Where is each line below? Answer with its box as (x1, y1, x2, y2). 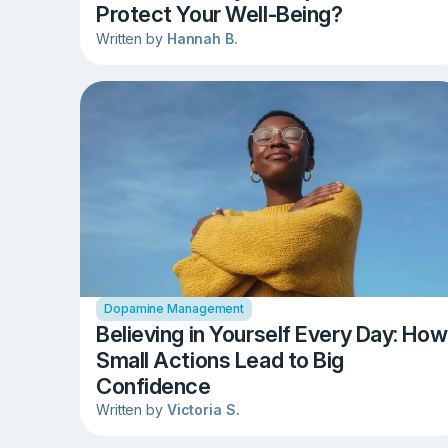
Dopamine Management (104, 300, 245, 316)
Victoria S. (166, 400, 240, 418)
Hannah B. (166, 29, 238, 47)
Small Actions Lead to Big (96, 346, 344, 373)
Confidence (96, 372, 211, 399)
